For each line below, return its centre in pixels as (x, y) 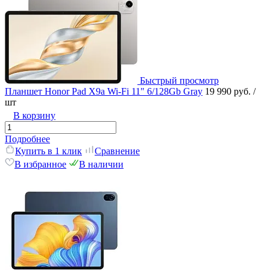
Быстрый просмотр (179, 80)
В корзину (34, 115)
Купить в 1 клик (49, 151)
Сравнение (117, 151)
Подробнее (27, 139)
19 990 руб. (229, 91)
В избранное (40, 164)
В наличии (101, 164)
